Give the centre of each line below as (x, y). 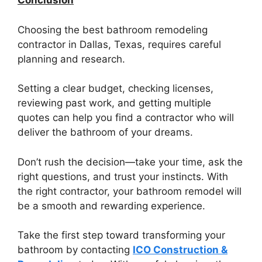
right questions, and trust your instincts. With (123, 176)
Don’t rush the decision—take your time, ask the (130, 162)
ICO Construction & (180, 250)
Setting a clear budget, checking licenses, (116, 89)
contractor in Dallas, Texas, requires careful (119, 44)
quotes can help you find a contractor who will (126, 118)
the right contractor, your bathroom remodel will (130, 191)
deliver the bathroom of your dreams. (105, 132)
